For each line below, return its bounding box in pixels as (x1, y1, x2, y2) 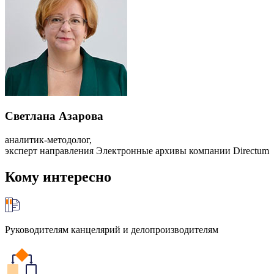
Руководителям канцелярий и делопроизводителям (5, 224, 218, 235)
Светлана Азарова (5, 109, 103, 123)
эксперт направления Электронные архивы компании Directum (5, 146, 269, 157)
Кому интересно (5, 168, 111, 185)
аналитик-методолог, (5, 135, 92, 146)
